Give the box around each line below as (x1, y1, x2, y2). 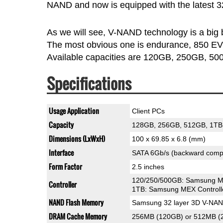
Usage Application (48, 106, 99, 116)
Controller (48, 179, 77, 190)
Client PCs (131, 107, 165, 115)
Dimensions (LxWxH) (48, 133, 105, 144)
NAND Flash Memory (48, 197, 104, 208)
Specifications (46, 72, 131, 95)
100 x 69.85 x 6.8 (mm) (131, 135, 206, 143)
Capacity (48, 119, 74, 130)
